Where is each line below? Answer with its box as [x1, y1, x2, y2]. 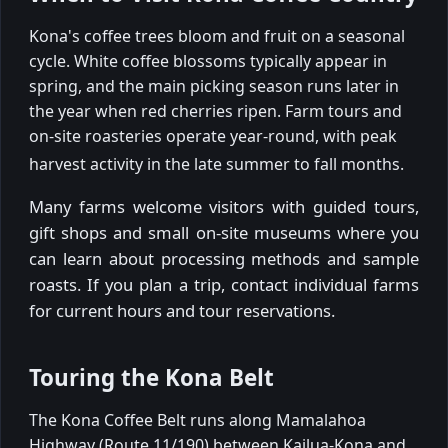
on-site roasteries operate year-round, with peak [29, 125, 397, 148]
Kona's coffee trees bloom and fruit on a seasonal [29, 25, 405, 48]
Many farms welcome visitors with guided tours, [29, 195, 419, 219]
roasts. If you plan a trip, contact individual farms [29, 273, 419, 297]
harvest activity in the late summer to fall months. [29, 153, 404, 176]
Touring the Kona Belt [29, 361, 274, 393]
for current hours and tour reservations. [29, 299, 335, 323]
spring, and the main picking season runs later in [29, 75, 399, 98]
